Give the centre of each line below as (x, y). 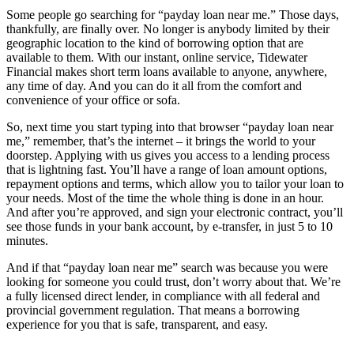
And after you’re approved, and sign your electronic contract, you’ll (175, 212)
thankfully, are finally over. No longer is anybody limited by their (168, 28)
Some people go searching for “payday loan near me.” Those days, (173, 14)
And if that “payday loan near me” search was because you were (167, 267)
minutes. (27, 240)
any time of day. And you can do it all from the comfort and (154, 85)
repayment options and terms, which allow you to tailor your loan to (175, 183)
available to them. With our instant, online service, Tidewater (157, 57)
